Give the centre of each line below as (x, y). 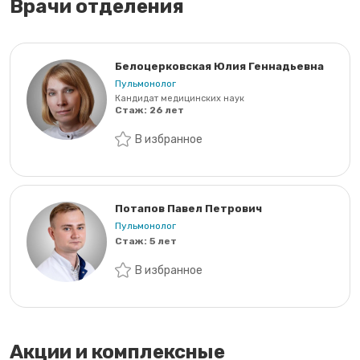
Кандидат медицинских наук (180, 99)
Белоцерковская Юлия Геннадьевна (219, 67)
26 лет (167, 110)
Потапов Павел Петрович (188, 209)
